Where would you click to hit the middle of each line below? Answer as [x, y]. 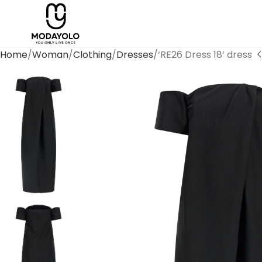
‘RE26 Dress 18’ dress [205, 55]
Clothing [92, 55]
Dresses [135, 55]
